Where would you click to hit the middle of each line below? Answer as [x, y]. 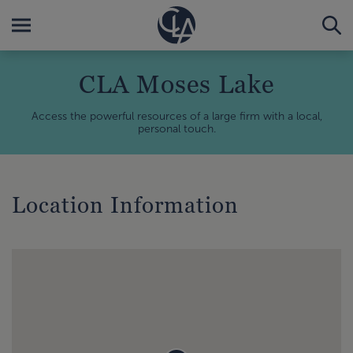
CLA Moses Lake [176, 84]
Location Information [125, 205]
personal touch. [176, 129]
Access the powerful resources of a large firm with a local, [176, 116]
